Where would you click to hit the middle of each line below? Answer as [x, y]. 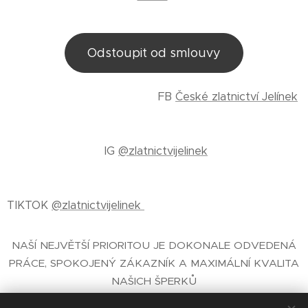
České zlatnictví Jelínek [236, 97]
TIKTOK [29, 205]
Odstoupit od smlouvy [154, 53]
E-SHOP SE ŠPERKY [78, 299]
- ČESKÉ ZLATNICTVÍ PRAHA [204, 299]
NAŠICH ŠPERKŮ [154, 281]
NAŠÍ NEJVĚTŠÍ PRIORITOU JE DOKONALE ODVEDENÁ [154, 245]
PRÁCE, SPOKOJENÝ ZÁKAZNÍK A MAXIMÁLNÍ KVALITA [154, 263]
